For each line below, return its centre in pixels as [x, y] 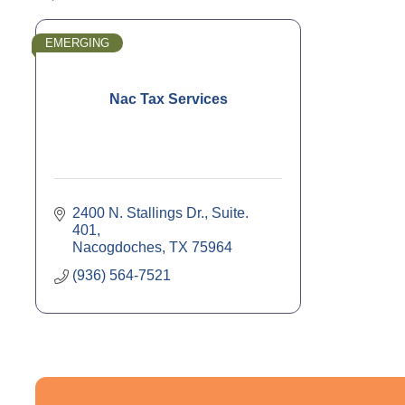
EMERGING [77, 42]
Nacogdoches [117, 247]
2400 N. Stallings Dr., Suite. [160, 212]
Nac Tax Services [168, 99]
